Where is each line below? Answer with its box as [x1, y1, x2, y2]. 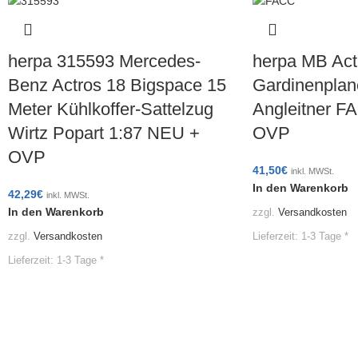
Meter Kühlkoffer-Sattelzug [8, 99, 213, 120]
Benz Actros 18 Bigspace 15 [8, 75, 226, 96]
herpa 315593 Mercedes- [8, 51, 201, 72]
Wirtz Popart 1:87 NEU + [8, 123, 200, 144]
